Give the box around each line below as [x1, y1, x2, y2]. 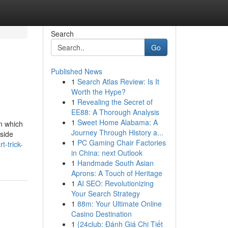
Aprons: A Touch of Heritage [71, 168, 162, 178]
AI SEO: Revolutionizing [77, 178, 154, 188]
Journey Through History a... [71, 127, 163, 137]
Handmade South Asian [77, 158, 154, 168]
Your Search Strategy [71, 188, 140, 198]
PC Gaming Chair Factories [77, 137, 166, 148]
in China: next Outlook [71, 148, 142, 158]
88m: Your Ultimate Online [77, 198, 162, 209]
